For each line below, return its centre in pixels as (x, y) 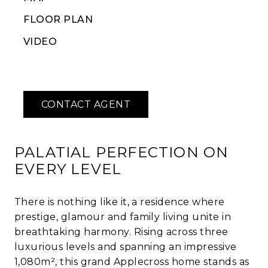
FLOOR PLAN (58, 20)
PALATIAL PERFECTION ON (122, 152)
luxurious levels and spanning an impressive (126, 247)
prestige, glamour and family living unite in (123, 217)
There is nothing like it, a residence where (120, 202)
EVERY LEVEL (68, 169)
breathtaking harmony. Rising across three (121, 232)
